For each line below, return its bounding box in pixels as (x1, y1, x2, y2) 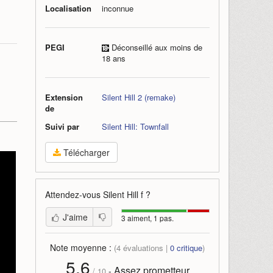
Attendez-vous (45, 188, 103, 200)
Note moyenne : (50, 241, 114, 253)
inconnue (102, 2, 133, 14)
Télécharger (61, 146, 110, 158)
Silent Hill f (103, 188, 143, 200)
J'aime (63, 211, 88, 223)
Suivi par (45, 121, 79, 132)
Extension (45, 91, 83, 103)
